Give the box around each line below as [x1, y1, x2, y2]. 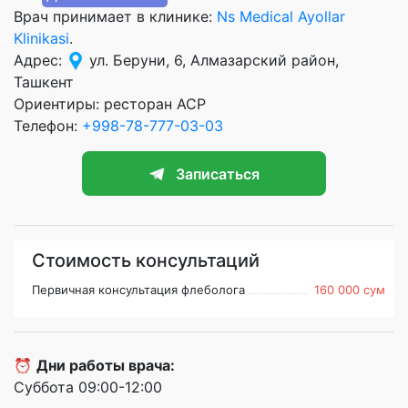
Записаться [176, 164, 260, 183]
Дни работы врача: [36, 356, 175, 375]
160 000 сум [314, 282, 385, 298]
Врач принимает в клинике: [14, 6, 217, 25]
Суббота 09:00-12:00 [14, 378, 162, 397]
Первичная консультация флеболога [32, 282, 245, 298]
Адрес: [14, 50, 66, 69]
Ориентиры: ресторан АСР [14, 94, 206, 113]
